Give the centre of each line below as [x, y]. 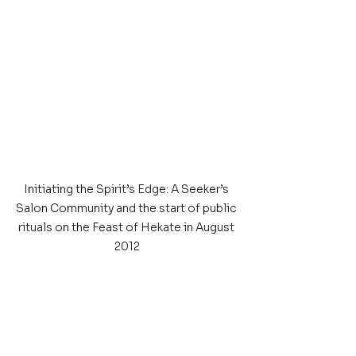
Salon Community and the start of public [127, 208]
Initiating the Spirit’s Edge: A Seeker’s [127, 189]
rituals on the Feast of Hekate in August [127, 227]
